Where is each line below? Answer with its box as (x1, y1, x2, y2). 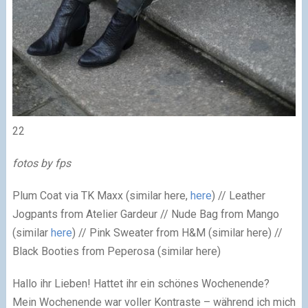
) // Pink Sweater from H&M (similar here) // (71, 226, 283, 240)
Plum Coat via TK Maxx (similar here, (12, 189, 188, 203)
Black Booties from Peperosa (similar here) (12, 245, 221, 258)
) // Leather (211, 189, 265, 203)
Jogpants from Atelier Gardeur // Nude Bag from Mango (12, 208, 279, 221)
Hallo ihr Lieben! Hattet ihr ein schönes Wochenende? (12, 277, 269, 291)
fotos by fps (12, 157, 71, 170)
